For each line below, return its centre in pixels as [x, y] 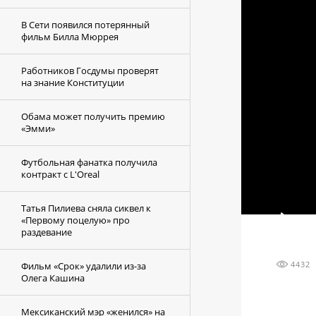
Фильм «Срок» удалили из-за [84, 266]
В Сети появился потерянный [85, 25]
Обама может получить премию [93, 116]
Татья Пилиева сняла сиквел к [86, 208]
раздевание [47, 232]
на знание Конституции [73, 83]
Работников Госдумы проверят [90, 71]
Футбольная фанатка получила [89, 162]
